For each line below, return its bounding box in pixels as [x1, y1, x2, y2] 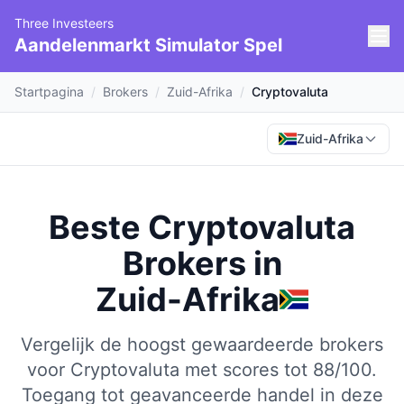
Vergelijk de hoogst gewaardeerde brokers [21, 334, 383, 355]
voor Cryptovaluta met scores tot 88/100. [27, 359, 377, 381]
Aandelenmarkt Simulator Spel [14, 34, 282, 56]
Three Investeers [14, 15, 114, 31]
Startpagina [14, 84, 84, 99]
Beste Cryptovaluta [49, 207, 355, 247]
